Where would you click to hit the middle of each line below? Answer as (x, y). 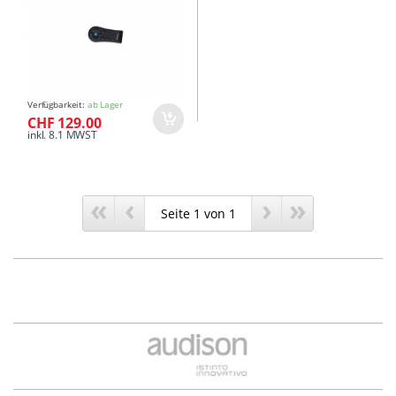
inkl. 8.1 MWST (62, 135)
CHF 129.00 (65, 123)
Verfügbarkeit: (57, 105)
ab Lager (105, 105)
